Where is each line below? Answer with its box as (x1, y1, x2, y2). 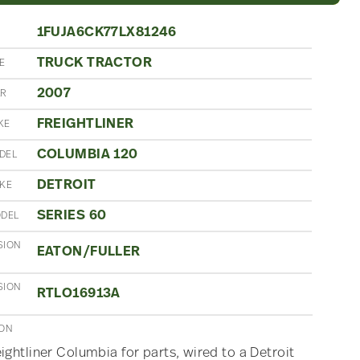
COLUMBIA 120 (36, 147, 138, 162)
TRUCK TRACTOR (36, 55, 153, 70)
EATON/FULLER (36, 244, 141, 259)
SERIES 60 (36, 208, 107, 223)
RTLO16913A (36, 286, 121, 301)
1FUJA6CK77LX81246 (36, 25, 177, 39)
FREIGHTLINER (36, 117, 134, 131)
